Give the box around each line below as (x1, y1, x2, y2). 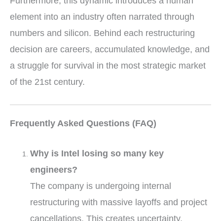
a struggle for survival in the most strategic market (10, 61, 206, 71)
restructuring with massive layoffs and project (30, 197, 208, 208)
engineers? (30, 165, 78, 175)
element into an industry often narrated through (10, 12, 194, 22)
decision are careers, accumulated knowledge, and (10, 44, 210, 55)
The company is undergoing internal (30, 181, 172, 191)
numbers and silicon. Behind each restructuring (10, 28, 195, 38)
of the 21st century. (10, 77, 85, 87)
